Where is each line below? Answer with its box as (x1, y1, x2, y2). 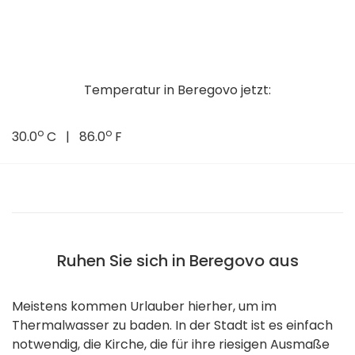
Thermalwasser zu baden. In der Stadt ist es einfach (12, 316, 333, 335)
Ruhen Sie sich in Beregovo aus (56, 250, 299, 273)
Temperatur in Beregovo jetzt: (84, 81, 271, 100)
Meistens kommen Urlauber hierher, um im (12, 297, 277, 316)
